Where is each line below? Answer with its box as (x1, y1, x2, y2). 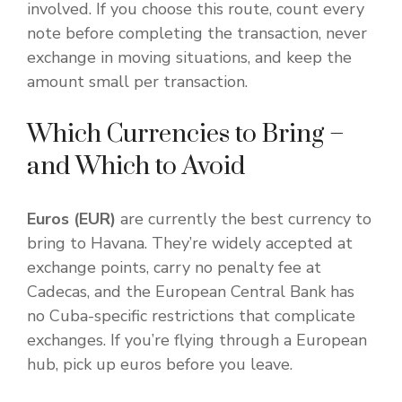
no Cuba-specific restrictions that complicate (27, 305, 355, 328)
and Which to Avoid (27, 151, 245, 183)
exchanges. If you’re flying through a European (27, 329, 367, 352)
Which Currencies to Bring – (27, 118, 345, 151)
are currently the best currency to (116, 208, 371, 231)
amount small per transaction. (27, 71, 248, 93)
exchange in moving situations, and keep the (27, 47, 352, 69)
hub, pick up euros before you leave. (27, 354, 293, 376)
